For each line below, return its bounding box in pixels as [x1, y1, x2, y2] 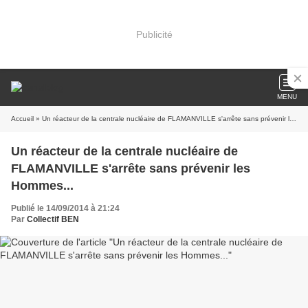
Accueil [11, 115, 34, 122]
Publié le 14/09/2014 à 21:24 [11, 203, 120, 213]
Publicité [135, 28, 173, 40]
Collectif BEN [27, 214, 79, 224]
